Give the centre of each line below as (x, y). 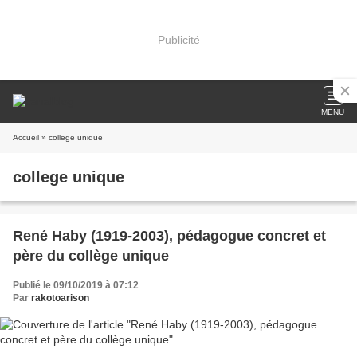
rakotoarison (60, 298)
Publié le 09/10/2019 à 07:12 (76, 285)
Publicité (178, 39)
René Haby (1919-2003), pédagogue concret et (169, 236)
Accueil (26, 137)
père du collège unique (91, 256)
